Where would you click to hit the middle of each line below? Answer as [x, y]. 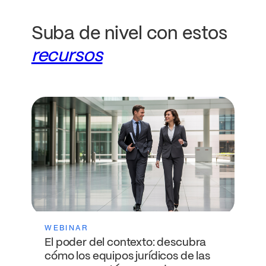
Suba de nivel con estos [129, 34]
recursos [67, 56]
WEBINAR [67, 228]
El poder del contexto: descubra [126, 243]
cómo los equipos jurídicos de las [127, 257]
